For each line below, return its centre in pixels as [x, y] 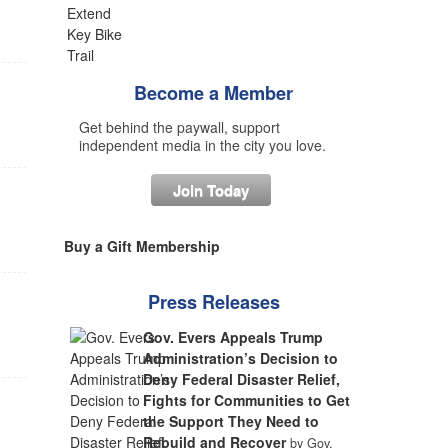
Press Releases [213, 302]
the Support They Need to [231, 421]
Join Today [211, 190]
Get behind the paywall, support [179, 127]
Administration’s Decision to [241, 358]
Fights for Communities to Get [247, 400]
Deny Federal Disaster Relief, [242, 379]
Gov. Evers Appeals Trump [233, 337]
